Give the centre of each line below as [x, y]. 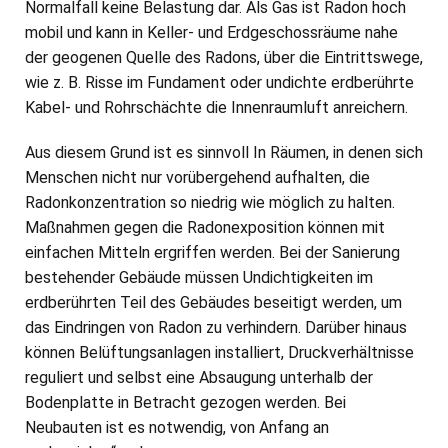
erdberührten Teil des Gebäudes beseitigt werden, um [213, 302]
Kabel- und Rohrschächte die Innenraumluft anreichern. [216, 107]
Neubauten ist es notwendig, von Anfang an [177, 427]
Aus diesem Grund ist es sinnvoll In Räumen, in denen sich [224, 152]
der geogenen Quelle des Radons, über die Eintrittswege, [224, 57]
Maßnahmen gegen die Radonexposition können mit [205, 227]
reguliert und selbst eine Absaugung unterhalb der [199, 377]
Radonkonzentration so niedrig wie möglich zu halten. [210, 202]
